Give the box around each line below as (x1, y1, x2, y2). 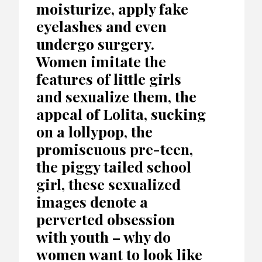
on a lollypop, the (36, 121, 153, 141)
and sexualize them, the (36, 86, 196, 106)
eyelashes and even (36, 16, 167, 36)
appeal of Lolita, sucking (36, 104, 206, 123)
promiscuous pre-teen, (36, 139, 193, 158)
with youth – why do (36, 226, 171, 246)
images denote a (36, 191, 148, 211)
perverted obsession (36, 209, 175, 229)
